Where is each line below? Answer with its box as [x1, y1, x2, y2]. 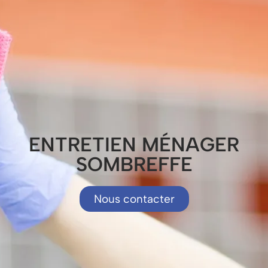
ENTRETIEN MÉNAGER [29, 133, 239, 157]
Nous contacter [93, 192, 175, 206]
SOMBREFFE [75, 153, 193, 176]
